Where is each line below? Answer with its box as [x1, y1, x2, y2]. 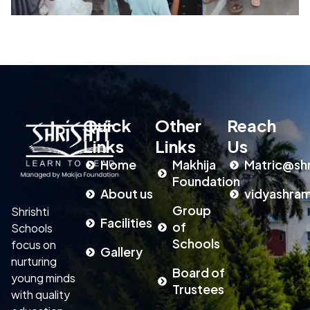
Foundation [172, 173, 241, 190]
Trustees [172, 281, 225, 298]
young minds [11, 270, 75, 285]
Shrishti [11, 203, 49, 219]
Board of [172, 264, 226, 281]
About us [100, 185, 154, 202]
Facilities [100, 215, 153, 231]
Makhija [172, 156, 217, 173]
